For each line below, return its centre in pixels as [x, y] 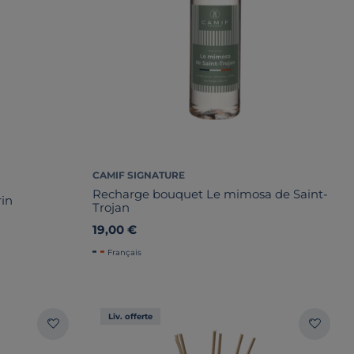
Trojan [111, 207]
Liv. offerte [130, 316]
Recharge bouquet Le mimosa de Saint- [210, 194]
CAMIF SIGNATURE [139, 175]
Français [124, 252]
